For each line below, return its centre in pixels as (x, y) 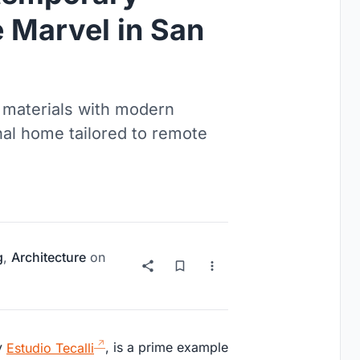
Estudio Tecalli (50, 348)
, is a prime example (167, 348)
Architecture (49, 258)
